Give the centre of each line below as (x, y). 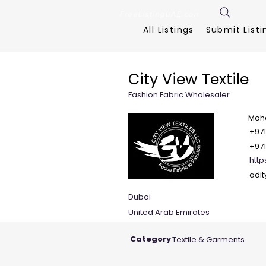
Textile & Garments (208, 240)
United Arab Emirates (169, 213)
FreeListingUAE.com (160, 14)
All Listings (168, 30)
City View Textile (189, 80)
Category (151, 239)
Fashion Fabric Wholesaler (179, 95)
